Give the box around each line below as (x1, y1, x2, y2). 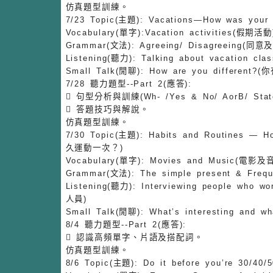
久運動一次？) (65, 143, 124, 152)
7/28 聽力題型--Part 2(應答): (65, 79, 193, 88)
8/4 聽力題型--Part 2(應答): (65, 219, 187, 229)
